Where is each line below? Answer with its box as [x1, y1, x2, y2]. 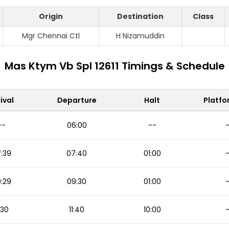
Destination [117, 11, 164, 21]
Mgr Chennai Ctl [22, 31, 80, 41]
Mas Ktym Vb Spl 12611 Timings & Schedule [4, 59, 225, 73]
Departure [57, 95, 97, 105]
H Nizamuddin [116, 31, 165, 41]
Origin [39, 11, 63, 21]
